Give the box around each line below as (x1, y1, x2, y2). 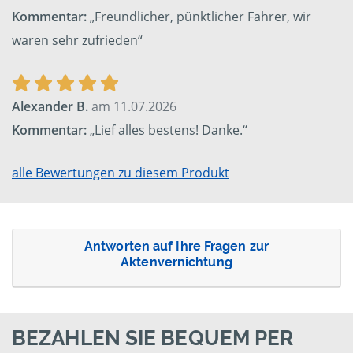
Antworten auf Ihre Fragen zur (84, 239, 269, 255)
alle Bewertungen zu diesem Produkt (12, 164, 229, 182)
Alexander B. (12, 98, 88, 116)
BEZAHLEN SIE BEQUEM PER (12, 326, 294, 351)
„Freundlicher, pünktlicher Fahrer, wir (87, 8, 311, 26)
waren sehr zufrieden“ (12, 32, 143, 50)
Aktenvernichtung (121, 255, 232, 270)
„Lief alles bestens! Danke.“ (87, 121, 247, 139)
